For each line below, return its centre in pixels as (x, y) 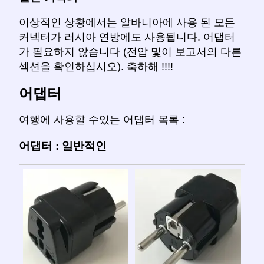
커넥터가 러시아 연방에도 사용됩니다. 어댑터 (127, 37)
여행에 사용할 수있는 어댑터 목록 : (102, 120)
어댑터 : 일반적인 (63, 146)
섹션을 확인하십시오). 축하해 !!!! (96, 67)
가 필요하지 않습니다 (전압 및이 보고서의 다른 (130, 52)
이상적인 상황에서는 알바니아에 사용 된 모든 (127, 23)
